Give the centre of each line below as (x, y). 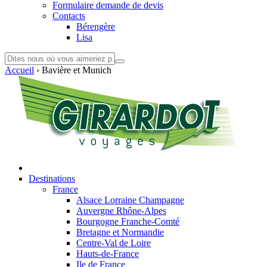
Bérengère (96, 27)
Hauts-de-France (108, 254)
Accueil (19, 70)
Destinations (52, 178)
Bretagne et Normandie (120, 232)
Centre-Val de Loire (114, 243)
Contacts (69, 16)
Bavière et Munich (75, 70)
